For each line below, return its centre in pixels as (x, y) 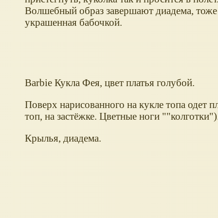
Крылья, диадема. (63, 138)
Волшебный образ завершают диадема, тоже (121, 10)
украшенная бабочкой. (73, 22)
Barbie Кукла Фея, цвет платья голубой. (109, 83)
